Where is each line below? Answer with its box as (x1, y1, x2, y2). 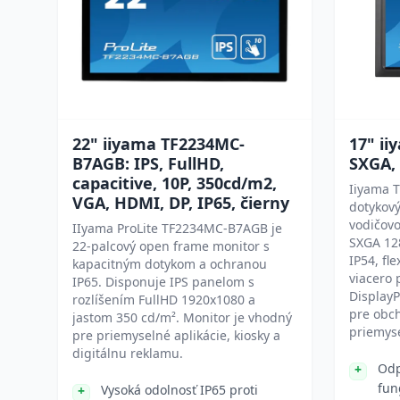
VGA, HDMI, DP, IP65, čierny (72, 192, 289, 213)
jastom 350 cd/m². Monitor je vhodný (72, 309, 292, 326)
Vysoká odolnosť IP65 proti (101, 381, 258, 398)
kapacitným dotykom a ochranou (72, 255, 267, 272)
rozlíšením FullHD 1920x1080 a (72, 291, 255, 308)
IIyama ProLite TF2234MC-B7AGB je (72, 220, 282, 237)
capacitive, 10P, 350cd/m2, (72, 172, 277, 194)
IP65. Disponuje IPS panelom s (72, 273, 254, 290)
